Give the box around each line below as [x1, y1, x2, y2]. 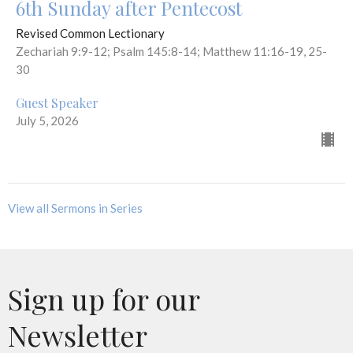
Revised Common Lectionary [16, 25, 165, 40]
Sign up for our [8, 279, 199, 318]
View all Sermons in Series [8, 200, 143, 215]
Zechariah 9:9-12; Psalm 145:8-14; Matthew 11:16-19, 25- [16, 43, 327, 58]
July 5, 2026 [16, 113, 79, 128]
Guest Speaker [16, 94, 98, 111]
